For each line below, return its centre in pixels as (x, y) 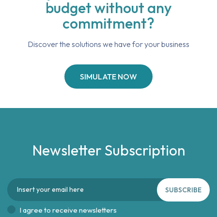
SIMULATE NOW (108, 77)
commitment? (108, 23)
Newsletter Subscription (108, 150)
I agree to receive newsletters (68, 210)
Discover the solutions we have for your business (108, 44)
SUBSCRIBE (183, 190)
